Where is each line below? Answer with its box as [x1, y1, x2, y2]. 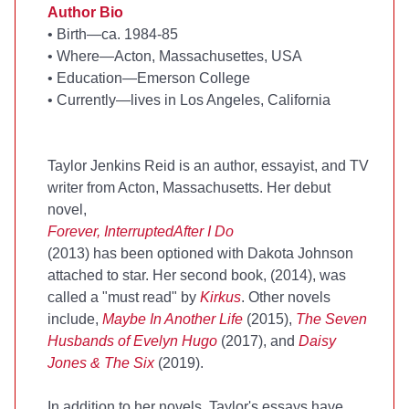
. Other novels [241, 289, 330, 305]
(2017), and [217, 333, 299, 349]
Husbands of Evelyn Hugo [47, 333, 217, 349]
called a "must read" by [47, 289, 200, 305]
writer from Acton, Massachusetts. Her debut [47, 180, 330, 195]
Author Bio [47, 5, 123, 20]
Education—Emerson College [53, 70, 250, 86]
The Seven [296, 311, 367, 327]
